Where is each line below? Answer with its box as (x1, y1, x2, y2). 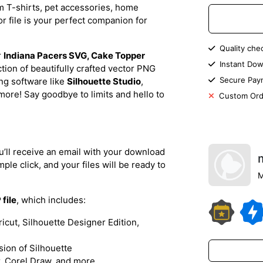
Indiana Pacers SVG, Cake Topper (4, 49, 145, 61)
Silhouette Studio (67, 75, 141, 87)
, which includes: (16, 194, 86, 205)
